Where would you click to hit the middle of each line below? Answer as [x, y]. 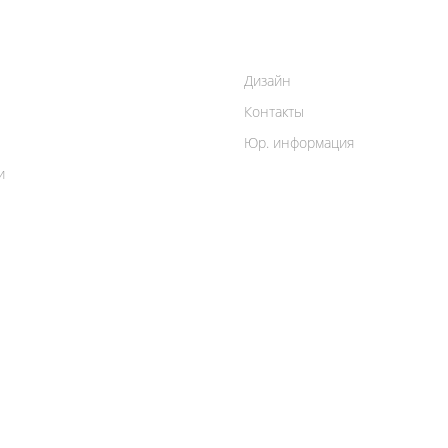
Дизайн [267, 80]
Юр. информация [299, 142]
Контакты [274, 111]
